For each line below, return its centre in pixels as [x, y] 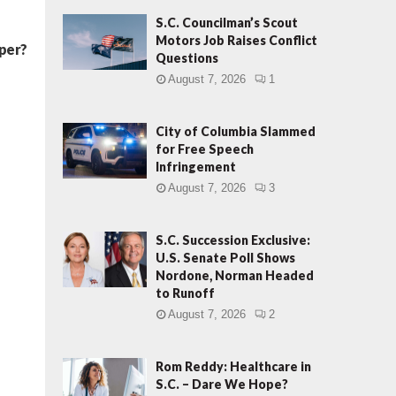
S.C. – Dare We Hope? [222, 384]
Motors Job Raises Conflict [236, 40]
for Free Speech [205, 149]
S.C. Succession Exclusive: [233, 240]
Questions [187, 58]
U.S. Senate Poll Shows [225, 258]
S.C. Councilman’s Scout [227, 23]
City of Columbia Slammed [236, 131]
